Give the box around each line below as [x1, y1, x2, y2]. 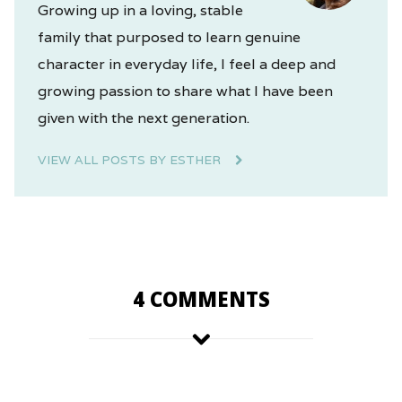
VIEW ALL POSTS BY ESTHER [37, 151, 224, 168]
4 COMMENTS [132, 284, 270, 313]
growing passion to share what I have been [37, 81, 333, 100]
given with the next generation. [37, 108, 249, 127]
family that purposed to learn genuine [37, 27, 301, 47]
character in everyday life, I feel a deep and [37, 54, 336, 74]
